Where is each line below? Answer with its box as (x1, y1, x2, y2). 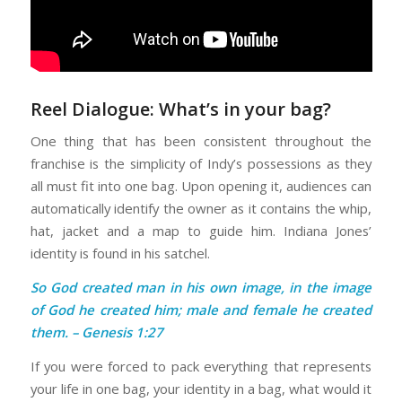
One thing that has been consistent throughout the (30, 132, 372, 151)
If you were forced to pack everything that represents (30, 356, 372, 375)
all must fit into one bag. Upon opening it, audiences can (30, 177, 372, 196)
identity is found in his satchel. (30, 244, 210, 263)
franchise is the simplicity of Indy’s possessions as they (30, 154, 372, 173)
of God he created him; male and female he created (30, 301, 372, 319)
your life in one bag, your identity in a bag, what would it (30, 379, 372, 398)
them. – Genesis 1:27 (30, 323, 163, 342)
